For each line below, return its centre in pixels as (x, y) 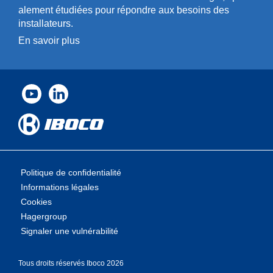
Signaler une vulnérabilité (69, 231)
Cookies (36, 202)
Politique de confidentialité (71, 172)
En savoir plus (49, 41)
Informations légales (60, 187)
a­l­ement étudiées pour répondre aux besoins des (124, 10)
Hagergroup (44, 216)
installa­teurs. (46, 23)
